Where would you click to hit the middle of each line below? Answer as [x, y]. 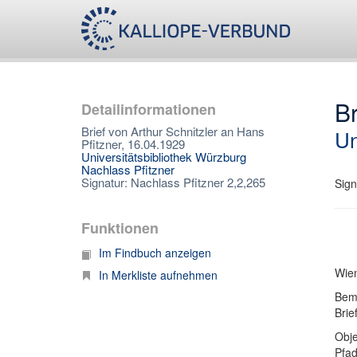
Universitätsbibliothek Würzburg [164, 157]
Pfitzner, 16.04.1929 [133, 144]
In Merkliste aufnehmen [158, 275]
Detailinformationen [149, 109]
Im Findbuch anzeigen [155, 253]
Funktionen [120, 228]
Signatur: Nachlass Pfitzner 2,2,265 [173, 182]
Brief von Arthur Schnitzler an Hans [173, 131]
